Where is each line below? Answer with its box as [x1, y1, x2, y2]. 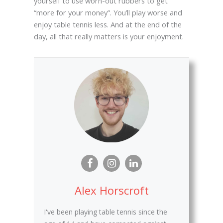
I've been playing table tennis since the [43, 207, 167, 217]
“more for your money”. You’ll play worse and [33, 7, 182, 17]
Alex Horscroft [74, 182, 149, 198]
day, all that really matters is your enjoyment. [33, 31, 184, 41]
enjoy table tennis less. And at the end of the [33, 19, 182, 29]
